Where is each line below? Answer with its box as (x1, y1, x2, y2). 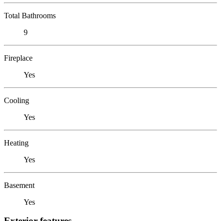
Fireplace (4, 53, 33, 62)
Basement (4, 181, 35, 189)
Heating (4, 138, 29, 147)
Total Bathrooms (4, 11, 56, 20)
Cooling (4, 96, 29, 105)
